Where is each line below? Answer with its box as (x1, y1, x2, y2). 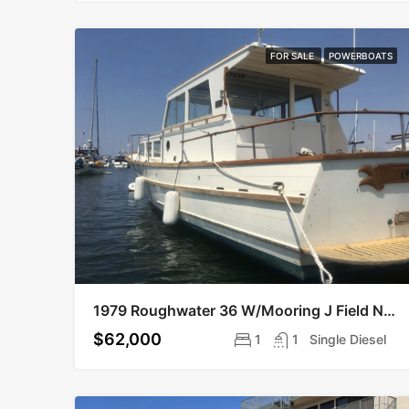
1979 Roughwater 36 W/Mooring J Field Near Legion (383, 301, 395, 320)
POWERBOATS (329, 49, 393, 61)
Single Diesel (309, 331, 387, 347)
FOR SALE (270, 49, 318, 61)
